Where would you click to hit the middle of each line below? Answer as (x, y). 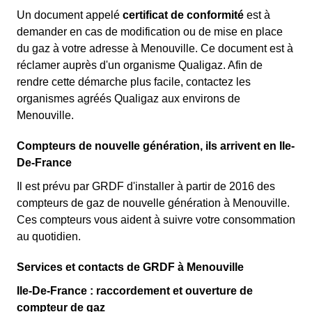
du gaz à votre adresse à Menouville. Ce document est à (155, 48)
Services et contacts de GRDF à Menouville (130, 267)
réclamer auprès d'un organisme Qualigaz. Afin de (140, 65)
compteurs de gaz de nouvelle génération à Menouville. (153, 203)
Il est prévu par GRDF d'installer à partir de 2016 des (146, 186)
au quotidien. (49, 236)
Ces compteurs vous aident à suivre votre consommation (156, 220)
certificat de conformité (183, 15)
